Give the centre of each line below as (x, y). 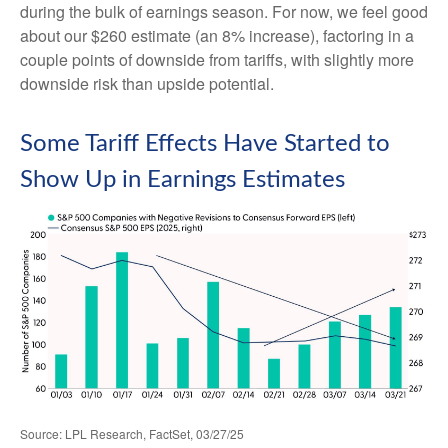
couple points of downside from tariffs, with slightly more (217, 59)
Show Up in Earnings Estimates (182, 179)
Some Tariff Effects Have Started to (205, 143)
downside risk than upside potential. (147, 83)
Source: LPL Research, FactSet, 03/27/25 (132, 434)
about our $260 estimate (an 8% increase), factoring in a (217, 35)
